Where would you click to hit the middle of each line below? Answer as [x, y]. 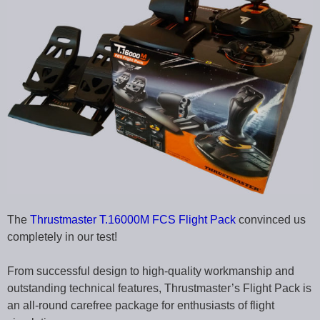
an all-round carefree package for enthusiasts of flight [141, 305]
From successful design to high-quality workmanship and [151, 271]
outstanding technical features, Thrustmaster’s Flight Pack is [159, 288]
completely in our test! [62, 236]
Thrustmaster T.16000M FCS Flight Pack [133, 219]
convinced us [271, 219]
